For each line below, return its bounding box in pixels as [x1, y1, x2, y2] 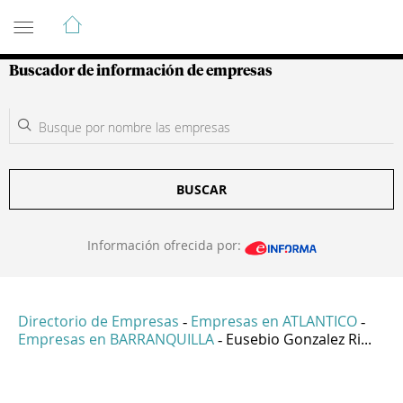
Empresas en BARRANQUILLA [18, 329, 214, 350]
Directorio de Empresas [18, 311, 179, 332]
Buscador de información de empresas [9, 64, 273, 78]
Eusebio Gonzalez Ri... [226, 329, 372, 350]
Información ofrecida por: [86, 237, 245, 254]
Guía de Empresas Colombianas [9, 6, 332, 28]
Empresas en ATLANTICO [191, 311, 357, 332]
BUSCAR [176, 181, 227, 198]
